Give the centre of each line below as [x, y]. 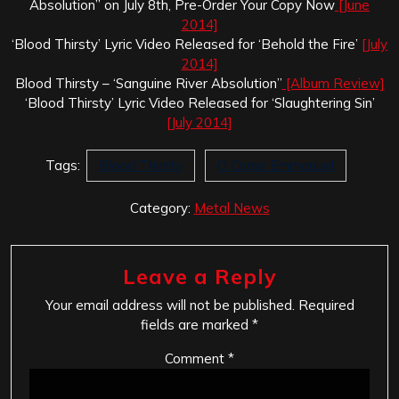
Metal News [232, 208]
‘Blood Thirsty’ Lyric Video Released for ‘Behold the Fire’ [187, 44]
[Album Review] [333, 83]
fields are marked [196, 324]
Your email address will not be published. [170, 305]
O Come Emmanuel [276, 165]
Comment [196, 358]
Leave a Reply [199, 276]
